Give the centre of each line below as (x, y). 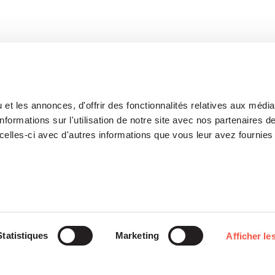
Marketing (137, 235)
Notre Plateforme (83, 221)
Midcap (48, 253)
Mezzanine (55, 265)
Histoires (176, 253)
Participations (191, 221)
